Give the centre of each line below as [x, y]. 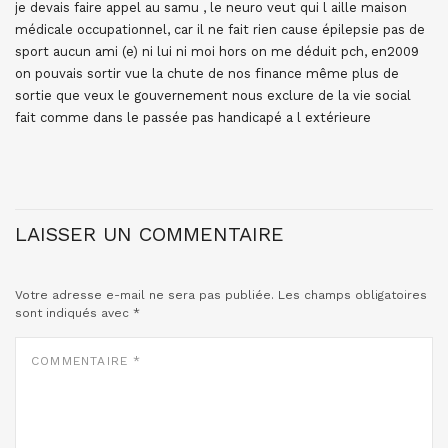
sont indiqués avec [74, 313]
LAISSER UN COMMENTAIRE [149, 234]
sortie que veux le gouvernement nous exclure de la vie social [213, 95]
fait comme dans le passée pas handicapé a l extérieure [193, 117]
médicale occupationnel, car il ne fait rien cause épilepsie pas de [220, 29]
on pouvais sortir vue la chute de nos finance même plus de [207, 73]
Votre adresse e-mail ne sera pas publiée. [144, 295]
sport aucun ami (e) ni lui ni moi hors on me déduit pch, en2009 [217, 51]
